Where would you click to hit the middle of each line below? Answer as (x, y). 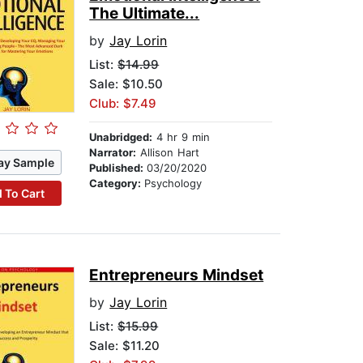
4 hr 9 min (181, 137)
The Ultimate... (145, 14)
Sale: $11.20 (125, 346)
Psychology (173, 184)
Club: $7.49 (123, 104)
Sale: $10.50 (126, 84)
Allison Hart (168, 153)
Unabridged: (121, 137)
